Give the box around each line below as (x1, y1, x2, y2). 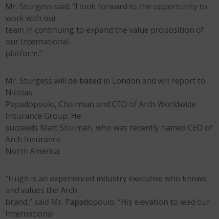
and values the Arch (5, 185, 78, 196)
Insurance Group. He (5, 110, 82, 121)
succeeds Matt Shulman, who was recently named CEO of (5, 122, 213, 133)
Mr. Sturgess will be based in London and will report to (5, 75, 206, 86)
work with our (5, 13, 57, 23)
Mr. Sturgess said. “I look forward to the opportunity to (5, 1, 208, 12)
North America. (5, 146, 61, 156)
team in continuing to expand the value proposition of (5, 24, 204, 35)
